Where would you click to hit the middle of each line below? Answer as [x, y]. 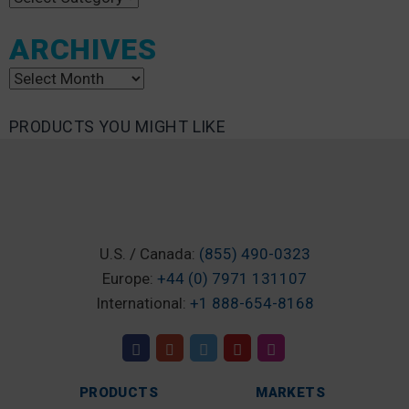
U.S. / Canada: [149, 254]
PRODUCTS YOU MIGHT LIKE [118, 126]
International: [142, 303]
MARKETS [290, 393]
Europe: [130, 278]
